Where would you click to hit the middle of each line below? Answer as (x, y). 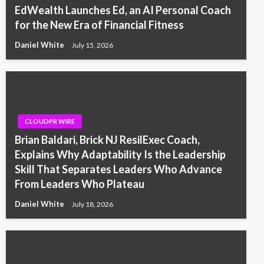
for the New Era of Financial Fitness (99, 25)
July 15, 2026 (93, 45)
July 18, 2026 (93, 204)
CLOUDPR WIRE (50, 121)
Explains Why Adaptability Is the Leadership (120, 155)
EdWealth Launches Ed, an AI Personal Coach (123, 10)
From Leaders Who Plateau (80, 184)
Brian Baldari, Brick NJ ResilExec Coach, (107, 140)
